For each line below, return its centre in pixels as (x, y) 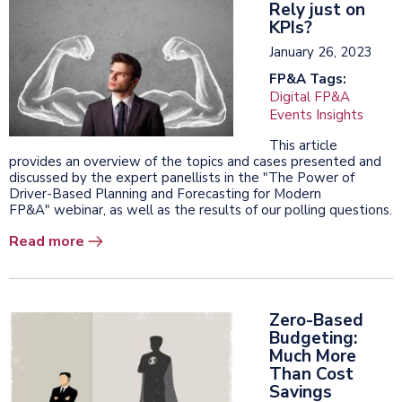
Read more (47, 241)
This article (303, 145)
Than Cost (311, 374)
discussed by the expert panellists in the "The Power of (182, 177)
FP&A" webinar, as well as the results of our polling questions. (201, 210)
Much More (313, 356)
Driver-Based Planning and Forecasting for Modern (165, 193)
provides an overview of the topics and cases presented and (195, 161)
